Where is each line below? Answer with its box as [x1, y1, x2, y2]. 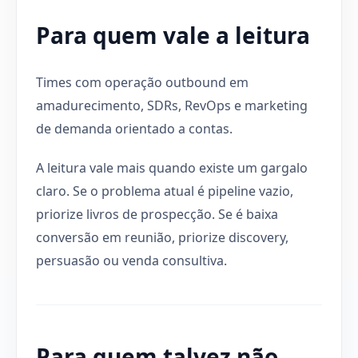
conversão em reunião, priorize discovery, [36, 228, 288, 246]
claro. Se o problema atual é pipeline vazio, [36, 181, 293, 200]
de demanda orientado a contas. [36, 119, 233, 137]
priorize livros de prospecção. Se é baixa [36, 205, 278, 223]
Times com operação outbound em [36, 73, 249, 91]
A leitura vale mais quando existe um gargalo [36, 158, 308, 177]
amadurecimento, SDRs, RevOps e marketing [36, 96, 308, 114]
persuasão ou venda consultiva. [36, 251, 227, 269]
